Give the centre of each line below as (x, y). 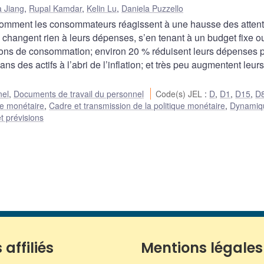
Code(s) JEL (180, 94)
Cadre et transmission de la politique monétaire (137, 106)
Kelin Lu (102, 9)
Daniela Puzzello (152, 9)
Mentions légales (202, 248)
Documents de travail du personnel (79, 94)
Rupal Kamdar (55, 9)
